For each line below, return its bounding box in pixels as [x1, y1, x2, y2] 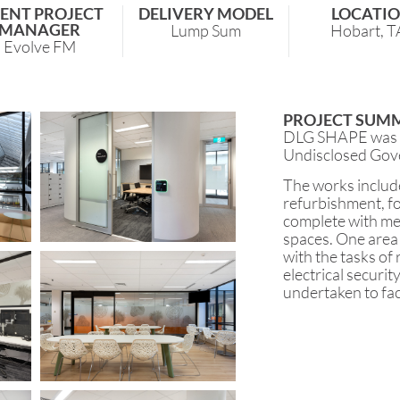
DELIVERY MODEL [137, 4, 273, 24]
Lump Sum [170, 21, 241, 41]
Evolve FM [3, 37, 76, 57]
